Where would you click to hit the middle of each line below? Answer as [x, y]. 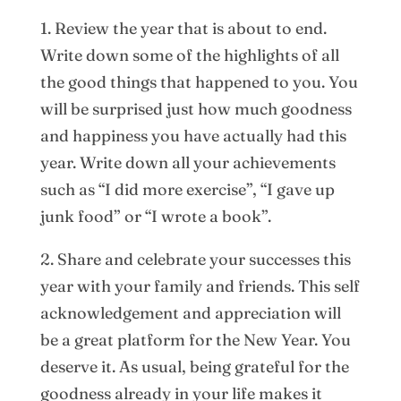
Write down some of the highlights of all [189, 55]
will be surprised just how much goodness [196, 109]
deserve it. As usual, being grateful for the [194, 367]
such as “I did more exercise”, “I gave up [187, 190]
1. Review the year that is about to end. [183, 29]
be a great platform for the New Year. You [195, 340]
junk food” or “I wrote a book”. [155, 217]
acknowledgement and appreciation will [190, 313]
